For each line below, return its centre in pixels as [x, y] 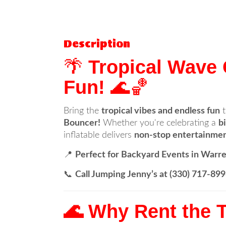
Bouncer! [82, 123]
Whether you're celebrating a [159, 123]
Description [97, 44]
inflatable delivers [99, 135]
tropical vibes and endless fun [161, 111]
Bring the [82, 111]
